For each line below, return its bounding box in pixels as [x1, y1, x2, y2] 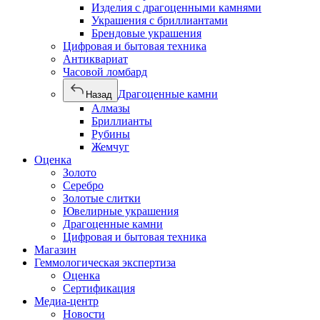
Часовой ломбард [63, 66, 147, 78]
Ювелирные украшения [63, 205, 179, 217]
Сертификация [63, 282, 135, 294]
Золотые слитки [63, 192, 141, 204]
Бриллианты [91, 115, 152, 127]
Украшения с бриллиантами [91, 14, 228, 26]
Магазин [34, 244, 76, 256]
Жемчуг [91, 141, 129, 153]
